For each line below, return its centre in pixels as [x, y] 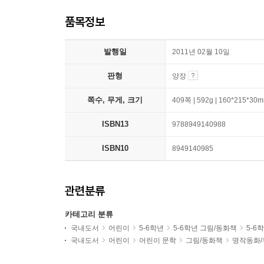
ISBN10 [115, 148]
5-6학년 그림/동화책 [205, 228]
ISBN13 [115, 124]
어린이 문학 [158, 241]
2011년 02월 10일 [201, 52]
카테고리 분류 [89, 214]
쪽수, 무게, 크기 [115, 100]
